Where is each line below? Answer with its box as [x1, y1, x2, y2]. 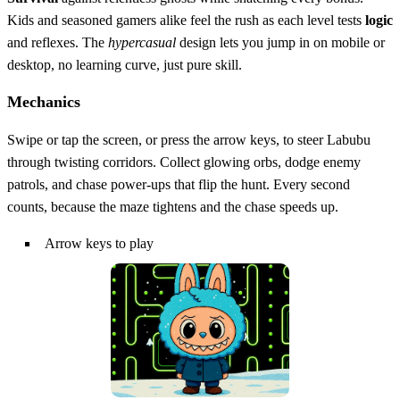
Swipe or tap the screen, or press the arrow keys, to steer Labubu [7, 131, 371, 147]
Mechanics [7, 92, 80, 111]
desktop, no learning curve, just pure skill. [7, 56, 242, 72]
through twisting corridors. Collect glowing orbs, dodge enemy [7, 154, 361, 170]
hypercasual [108, 34, 176, 50]
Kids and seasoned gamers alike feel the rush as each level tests [7, 12, 365, 28]
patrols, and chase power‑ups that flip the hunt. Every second [7, 176, 350, 192]
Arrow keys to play [45, 235, 154, 251]
